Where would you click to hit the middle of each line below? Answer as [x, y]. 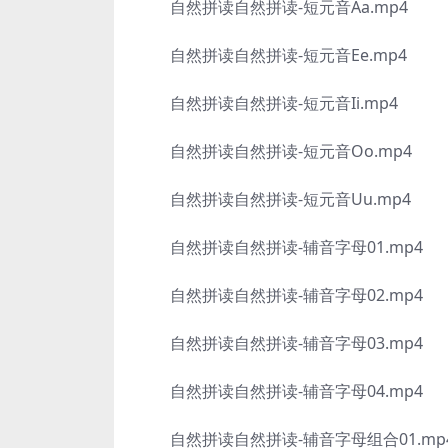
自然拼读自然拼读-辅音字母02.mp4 [280, 295]
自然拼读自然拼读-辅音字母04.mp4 [280, 391]
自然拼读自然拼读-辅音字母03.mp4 [280, 343]
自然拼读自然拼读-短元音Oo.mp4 [275, 151]
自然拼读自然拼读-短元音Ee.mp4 [272, 55]
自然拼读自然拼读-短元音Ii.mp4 [268, 103]
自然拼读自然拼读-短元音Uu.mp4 [274, 199]
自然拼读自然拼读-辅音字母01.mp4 [280, 247]
